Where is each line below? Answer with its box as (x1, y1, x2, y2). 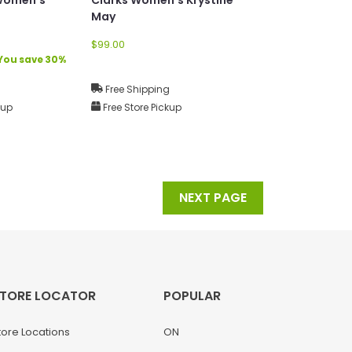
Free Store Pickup (101, 100, 181, 114)
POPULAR (163, 286, 221, 305)
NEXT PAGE (179, 188, 247, 207)
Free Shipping (103, 82, 170, 96)
